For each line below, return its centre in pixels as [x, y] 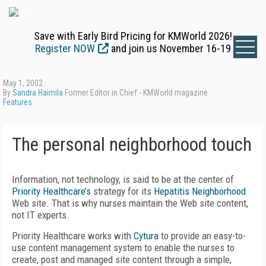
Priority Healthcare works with [73, 236]
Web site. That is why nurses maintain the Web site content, [130, 203]
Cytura [146, 236]
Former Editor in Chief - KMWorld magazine [135, 93]
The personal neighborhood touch [132, 145]
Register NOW [65, 48]
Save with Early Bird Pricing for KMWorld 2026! [133, 36]
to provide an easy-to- [202, 236]
